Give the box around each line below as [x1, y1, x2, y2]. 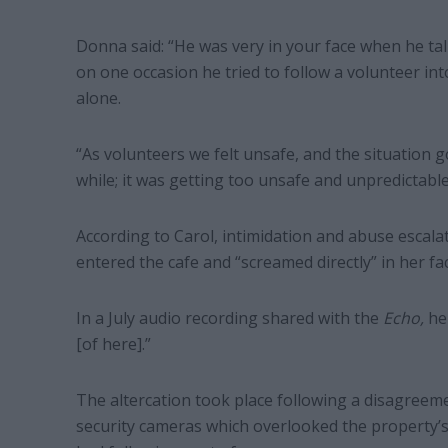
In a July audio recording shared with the [75, 306, 383, 329]
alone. [75, 86, 121, 109]
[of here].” [75, 332, 151, 355]
